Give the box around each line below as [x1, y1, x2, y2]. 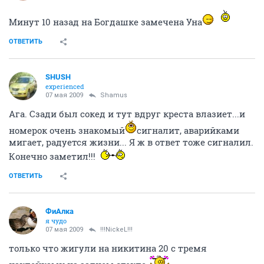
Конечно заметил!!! [9, 150, 98, 162]
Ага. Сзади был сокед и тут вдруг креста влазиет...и [9, 108, 245, 120]
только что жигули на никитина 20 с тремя [9, 242, 207, 254]
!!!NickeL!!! [100, 226, 133, 233]
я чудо [45, 216, 67, 225]
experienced [45, 82, 84, 91]
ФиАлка [45, 207, 74, 216]
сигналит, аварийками [137, 124, 239, 136]
